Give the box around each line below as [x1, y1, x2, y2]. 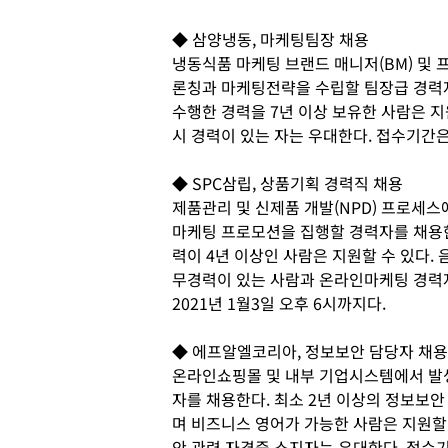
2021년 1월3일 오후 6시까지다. [172, 290, 386, 315]
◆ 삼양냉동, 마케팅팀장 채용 [172, 26, 369, 51]
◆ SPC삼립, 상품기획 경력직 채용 [172, 170, 403, 195]
